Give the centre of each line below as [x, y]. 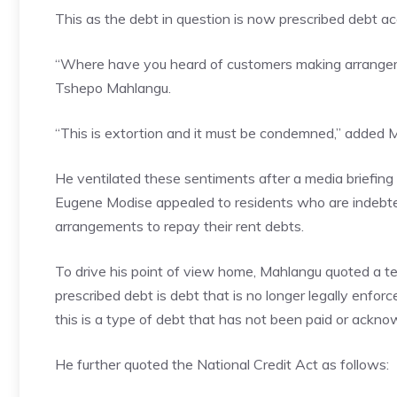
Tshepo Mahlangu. [113, 88]
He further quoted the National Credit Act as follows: [222, 364]
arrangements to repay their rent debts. [179, 226]
